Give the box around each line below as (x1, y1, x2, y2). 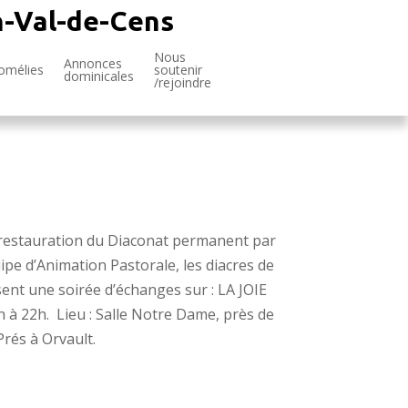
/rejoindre (154, 74, 211, 91)
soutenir (154, 61, 202, 78)
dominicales (64, 67, 134, 85)
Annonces (64, 55, 122, 72)
